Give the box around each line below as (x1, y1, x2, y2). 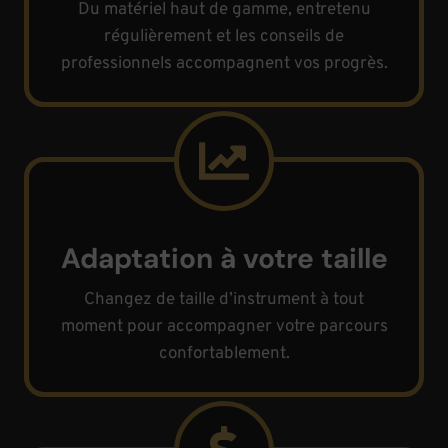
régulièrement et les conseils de (104, 26, 344, 48)
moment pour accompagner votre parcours (60, 316, 388, 338)
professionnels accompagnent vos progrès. (60, 53, 388, 75)
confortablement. (158, 343, 290, 365)
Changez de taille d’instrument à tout (84, 289, 364, 311)
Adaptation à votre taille (60, 240, 388, 277)
